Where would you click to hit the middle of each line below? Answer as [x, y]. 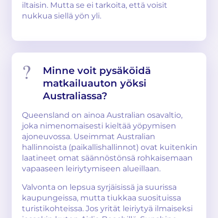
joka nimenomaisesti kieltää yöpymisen [99, 126]
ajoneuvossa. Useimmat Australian [89, 136]
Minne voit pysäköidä [97, 71]
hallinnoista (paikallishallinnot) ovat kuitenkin [110, 147]
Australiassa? [75, 96]
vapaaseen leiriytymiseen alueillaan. [91, 169]
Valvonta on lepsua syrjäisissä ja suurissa [99, 187]
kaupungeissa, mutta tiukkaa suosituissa [101, 198]
